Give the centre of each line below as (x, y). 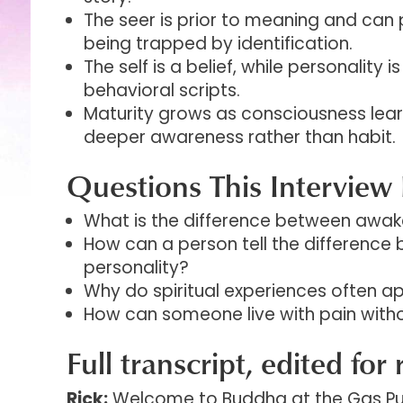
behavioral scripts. (161, 90)
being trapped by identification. (218, 43)
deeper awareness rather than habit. (239, 137)
